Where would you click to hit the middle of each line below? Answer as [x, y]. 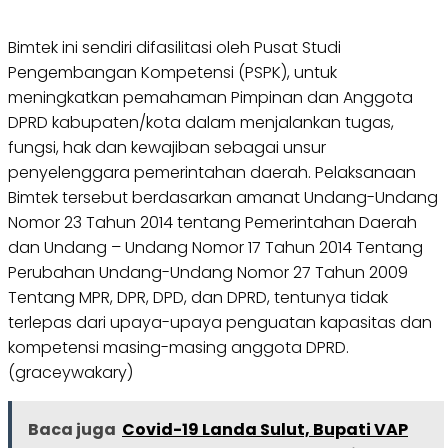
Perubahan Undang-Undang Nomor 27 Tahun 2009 [208, 273]
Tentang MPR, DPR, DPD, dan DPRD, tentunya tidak [198, 298]
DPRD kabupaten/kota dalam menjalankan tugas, [201, 123]
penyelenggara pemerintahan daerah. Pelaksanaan [212, 173]
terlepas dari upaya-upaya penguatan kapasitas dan [220, 323]
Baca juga [72, 430]
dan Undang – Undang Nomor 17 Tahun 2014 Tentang [215, 248]
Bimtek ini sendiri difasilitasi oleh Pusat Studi [174, 48]
